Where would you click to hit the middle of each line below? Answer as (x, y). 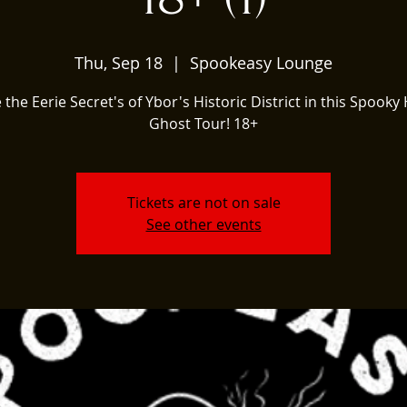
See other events (203, 224)
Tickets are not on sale (203, 202)
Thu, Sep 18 (119, 62)
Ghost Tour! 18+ (203, 123)
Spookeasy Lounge (261, 62)
